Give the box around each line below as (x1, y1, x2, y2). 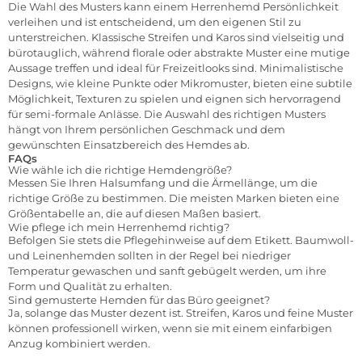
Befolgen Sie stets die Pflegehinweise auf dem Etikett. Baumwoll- (8, 233, 354, 246)
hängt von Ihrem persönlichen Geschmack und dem (8, 122, 285, 136)
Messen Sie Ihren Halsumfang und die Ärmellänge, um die (8, 175, 318, 189)
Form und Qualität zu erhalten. (8, 279, 172, 293)
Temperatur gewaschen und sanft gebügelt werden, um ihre (8, 263, 326, 277)
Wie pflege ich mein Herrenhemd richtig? (8, 220, 229, 234)
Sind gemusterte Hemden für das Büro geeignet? (8, 293, 270, 306)
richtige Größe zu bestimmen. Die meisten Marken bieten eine (8, 191, 339, 204)
